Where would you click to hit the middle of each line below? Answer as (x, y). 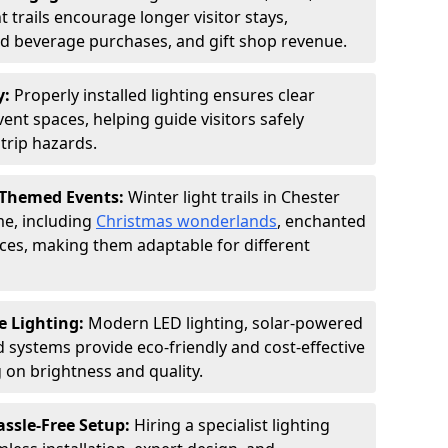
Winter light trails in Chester (234, 197)
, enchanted (321, 221)
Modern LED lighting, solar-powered (225, 323)
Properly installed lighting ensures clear (164, 95)
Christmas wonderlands (186, 221)
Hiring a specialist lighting (232, 425)
